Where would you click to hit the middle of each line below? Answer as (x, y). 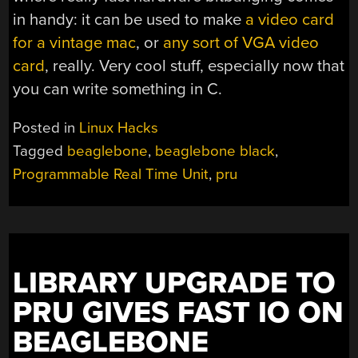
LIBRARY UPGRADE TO (175, 284)
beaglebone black (215, 151)
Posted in (46, 128)
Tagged (40, 151)
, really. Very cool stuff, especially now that (195, 66)
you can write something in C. (118, 89)
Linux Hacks (119, 128)
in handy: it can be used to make (129, 19)
